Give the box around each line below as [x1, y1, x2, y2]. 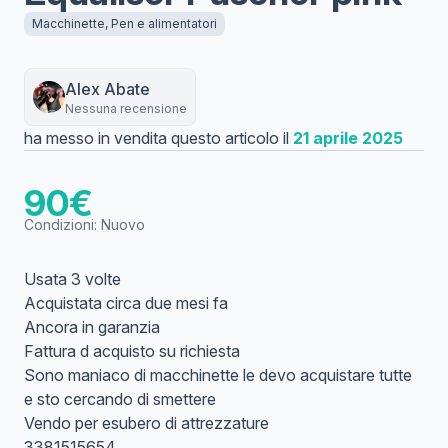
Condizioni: [24, 216, 101, 233]
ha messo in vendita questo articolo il [24, 128, 293, 148]
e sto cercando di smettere [24, 389, 216, 409]
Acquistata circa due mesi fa [24, 293, 228, 313]
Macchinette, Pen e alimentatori [32, 16, 217, 31]
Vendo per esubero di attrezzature [24, 413, 269, 433]
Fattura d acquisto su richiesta [24, 341, 240, 361]
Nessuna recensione [65, 101, 187, 116]
